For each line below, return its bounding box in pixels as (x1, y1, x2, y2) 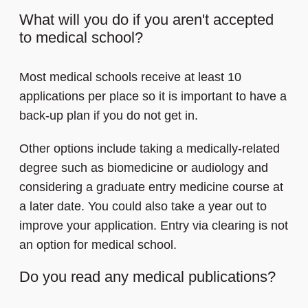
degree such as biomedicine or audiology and (19, 161, 268, 175)
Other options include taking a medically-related (19, 142, 280, 156)
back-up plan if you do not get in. (19, 109, 198, 123)
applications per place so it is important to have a (19, 89, 287, 104)
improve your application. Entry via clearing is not (19, 219, 288, 233)
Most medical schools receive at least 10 (19, 70, 241, 85)
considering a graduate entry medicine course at (19, 180, 283, 195)
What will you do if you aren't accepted (19, 11, 274, 29)
